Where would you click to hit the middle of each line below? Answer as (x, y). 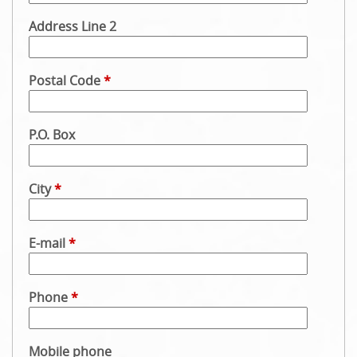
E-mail (49, 243)
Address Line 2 (73, 26)
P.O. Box (52, 135)
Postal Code (66, 80)
